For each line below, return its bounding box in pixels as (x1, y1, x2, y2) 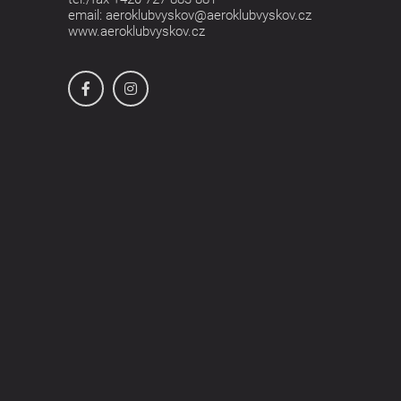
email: (68, 7, 106, 24)
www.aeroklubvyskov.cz (68, 23, 205, 40)
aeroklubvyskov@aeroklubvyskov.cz (106, 7, 311, 24)
